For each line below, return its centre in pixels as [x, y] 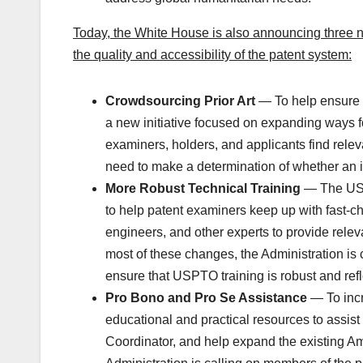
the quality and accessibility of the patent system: [212, 55]
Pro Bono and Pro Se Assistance [206, 298]
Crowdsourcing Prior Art [180, 101]
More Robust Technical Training [205, 189]
